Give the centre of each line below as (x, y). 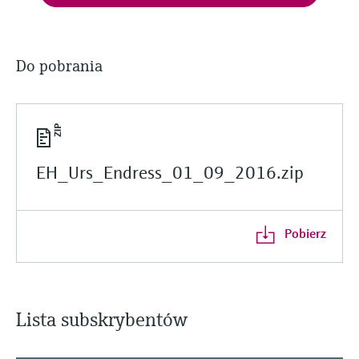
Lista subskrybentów (102, 319)
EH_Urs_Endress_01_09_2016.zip (170, 172)
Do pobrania (59, 66)
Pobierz (305, 233)
